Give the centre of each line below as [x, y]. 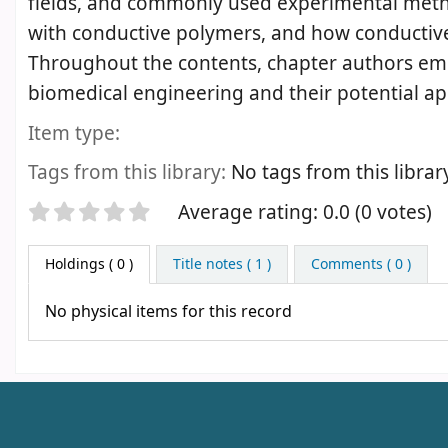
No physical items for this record [168, 312]
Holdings [75, 265]
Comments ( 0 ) [360, 265]
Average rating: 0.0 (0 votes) [305, 212]
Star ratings [100, 215]
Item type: [74, 133]
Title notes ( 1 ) [221, 265]
